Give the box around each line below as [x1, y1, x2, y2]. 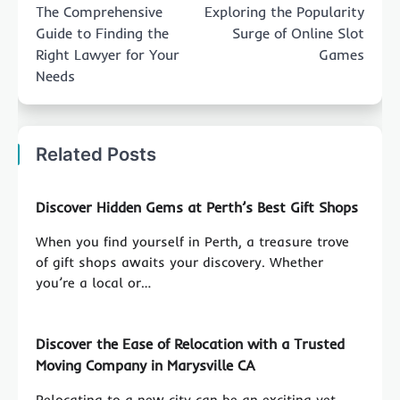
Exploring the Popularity [204, 2, 364, 21]
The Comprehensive [36, 2, 162, 21]
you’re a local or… [36, 273, 151, 291]
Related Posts [36, 142, 156, 165]
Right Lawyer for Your [36, 45, 179, 63]
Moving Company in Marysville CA [36, 355, 255, 374]
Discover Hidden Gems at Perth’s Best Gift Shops [36, 197, 358, 216]
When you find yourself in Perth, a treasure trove [36, 232, 349, 250]
